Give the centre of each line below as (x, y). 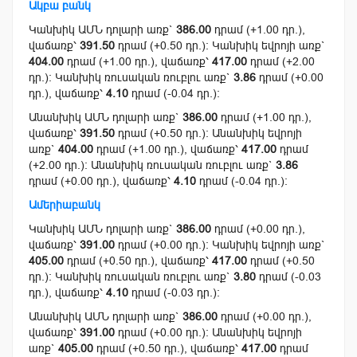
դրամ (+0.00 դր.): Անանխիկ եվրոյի (208, 333)
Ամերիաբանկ (65, 205)
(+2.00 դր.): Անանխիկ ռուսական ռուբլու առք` (152, 165)
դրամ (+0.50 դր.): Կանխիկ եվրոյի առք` (220, 46)
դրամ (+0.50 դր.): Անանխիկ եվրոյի (208, 133)
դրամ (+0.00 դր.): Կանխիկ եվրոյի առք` (220, 245)
